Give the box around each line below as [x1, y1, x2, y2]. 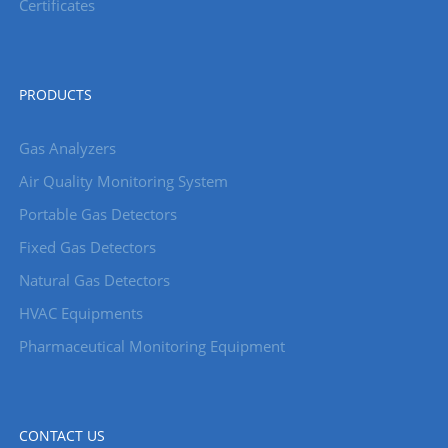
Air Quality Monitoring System [18, 171, 228, 192]
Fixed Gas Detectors [18, 237, 156, 258]
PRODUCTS [18, 85, 92, 105]
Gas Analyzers [18, 138, 116, 159]
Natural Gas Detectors [18, 270, 170, 291]
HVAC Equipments [18, 303, 143, 324]
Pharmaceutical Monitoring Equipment [18, 336, 285, 357]
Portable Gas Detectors [18, 204, 177, 225]
